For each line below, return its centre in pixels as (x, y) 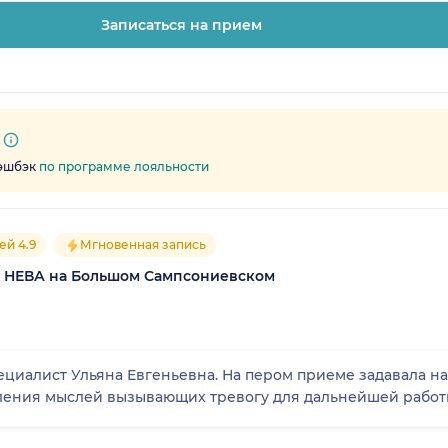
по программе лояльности (124, 166)
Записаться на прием (181, 24)
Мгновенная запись (143, 244)
